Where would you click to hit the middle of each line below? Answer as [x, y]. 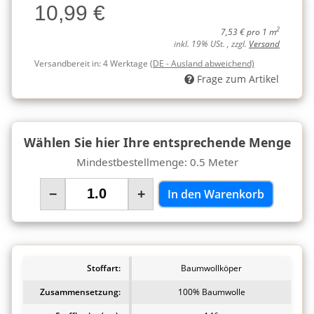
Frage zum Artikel [238, 78]
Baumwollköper [211, 268]
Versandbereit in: [69, 63]
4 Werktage [127, 63]
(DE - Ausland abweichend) [202, 63]
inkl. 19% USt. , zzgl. [211, 43]
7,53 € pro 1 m [248, 32]
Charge [27, 9]
